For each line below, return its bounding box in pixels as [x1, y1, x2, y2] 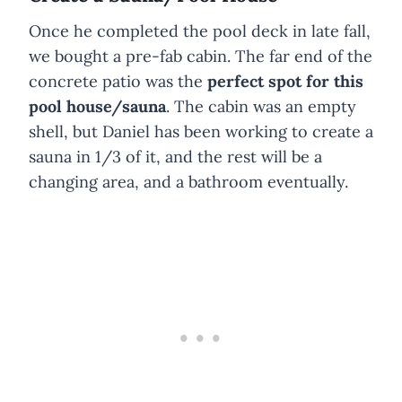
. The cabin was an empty [166, 95, 356, 117]
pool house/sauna [29, 95, 166, 117]
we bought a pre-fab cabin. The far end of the [29, 45, 372, 66]
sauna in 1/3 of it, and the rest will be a [29, 145, 322, 167]
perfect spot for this [207, 70, 363, 92]
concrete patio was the [29, 70, 207, 92]
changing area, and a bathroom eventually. [29, 170, 353, 192]
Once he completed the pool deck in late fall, [29, 20, 371, 41]
